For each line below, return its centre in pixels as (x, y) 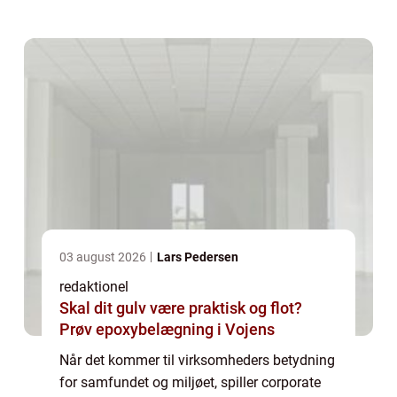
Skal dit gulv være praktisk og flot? (181, 307)
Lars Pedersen (198, 257)
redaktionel (94, 286)
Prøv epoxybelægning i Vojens (167, 329)
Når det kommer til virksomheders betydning (197, 360)
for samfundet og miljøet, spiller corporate (190, 382)
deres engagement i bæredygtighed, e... (181, 22)
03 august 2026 (104, 257)
